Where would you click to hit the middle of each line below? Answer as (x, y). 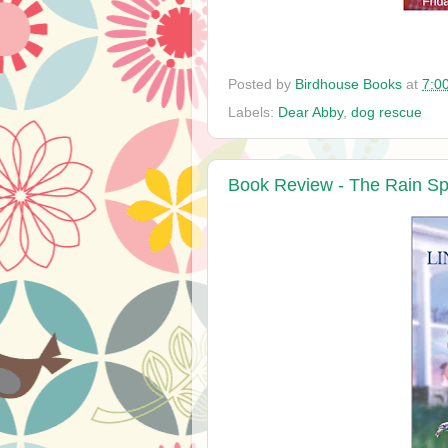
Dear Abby (310, 112)
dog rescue (386, 112)
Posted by (261, 84)
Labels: (253, 112)
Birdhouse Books (348, 84)
